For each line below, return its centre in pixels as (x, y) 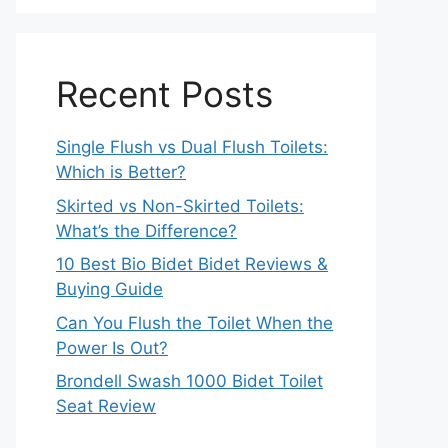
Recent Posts (164, 94)
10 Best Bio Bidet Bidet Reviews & (192, 264)
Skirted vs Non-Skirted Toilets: (180, 205)
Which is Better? (121, 172)
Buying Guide (109, 289)
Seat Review (106, 406)
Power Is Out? (112, 347)
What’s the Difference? (146, 230)
